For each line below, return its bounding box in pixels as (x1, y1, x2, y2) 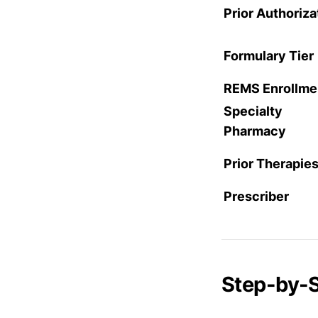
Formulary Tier (224, 48, 314, 64)
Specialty (224, 104, 283, 119)
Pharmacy (224, 124, 286, 139)
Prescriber (224, 189, 289, 204)
